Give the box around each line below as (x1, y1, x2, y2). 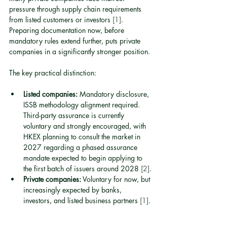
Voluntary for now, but (81, 174, 152, 184)
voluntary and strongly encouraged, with (23, 121, 148, 131)
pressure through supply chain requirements (9, 4, 143, 14)
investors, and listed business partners (23, 196, 140, 205)
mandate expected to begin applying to (23, 153, 144, 163)
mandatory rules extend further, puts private (9, 36, 142, 46)
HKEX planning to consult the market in (23, 132, 142, 141)
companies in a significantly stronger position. (9, 47, 150, 56)
